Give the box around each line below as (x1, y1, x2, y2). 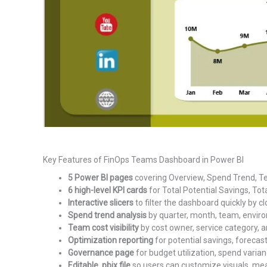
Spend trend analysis (68, 210, 147, 221)
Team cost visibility (68, 223, 139, 233)
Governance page (68, 248, 134, 258)
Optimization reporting (68, 235, 153, 246)
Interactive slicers (68, 198, 133, 208)
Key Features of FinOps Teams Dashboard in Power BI (43, 154, 244, 164)
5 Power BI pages (68, 173, 133, 183)
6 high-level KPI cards (68, 185, 147, 195)
